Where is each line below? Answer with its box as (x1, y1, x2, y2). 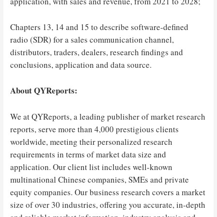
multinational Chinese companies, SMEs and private (10, 173, 189, 185)
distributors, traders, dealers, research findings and (10, 46, 184, 58)
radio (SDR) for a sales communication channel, (10, 34, 174, 46)
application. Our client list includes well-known (10, 161, 173, 172)
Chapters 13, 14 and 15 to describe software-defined (10, 21, 189, 33)
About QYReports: (10, 84, 78, 97)
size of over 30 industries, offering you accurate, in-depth (10, 199, 206, 210)
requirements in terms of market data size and (10, 148, 167, 160)
